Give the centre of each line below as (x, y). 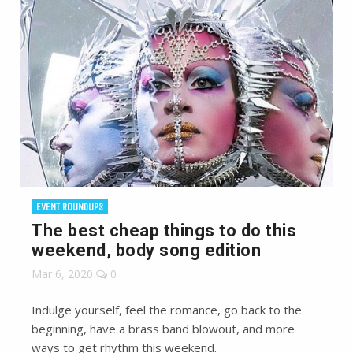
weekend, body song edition (146, 251)
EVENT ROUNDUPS (70, 207)
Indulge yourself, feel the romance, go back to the (167, 310)
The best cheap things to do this (164, 231)
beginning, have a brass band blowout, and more (163, 329)
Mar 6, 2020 (62, 274)
